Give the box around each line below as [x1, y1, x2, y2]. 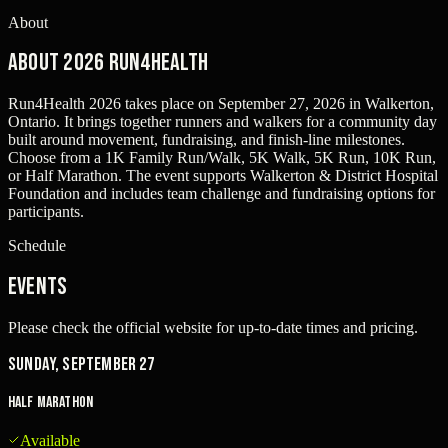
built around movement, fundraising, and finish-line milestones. [8, 131, 405, 149]
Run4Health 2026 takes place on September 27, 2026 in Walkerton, [8, 95, 434, 113]
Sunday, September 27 [8, 352, 154, 376]
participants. [8, 203, 84, 221]
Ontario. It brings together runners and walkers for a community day [8, 113, 437, 131]
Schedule [8, 237, 66, 255]
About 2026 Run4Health [8, 48, 209, 78]
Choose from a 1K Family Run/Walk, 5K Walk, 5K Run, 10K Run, [8, 149, 436, 167]
